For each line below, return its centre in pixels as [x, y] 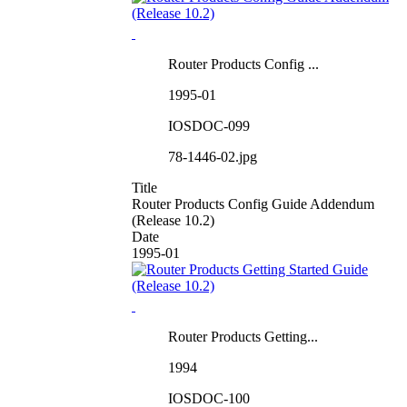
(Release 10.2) [173, 220]
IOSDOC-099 [209, 125]
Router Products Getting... [243, 336]
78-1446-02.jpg [213, 156]
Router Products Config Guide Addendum [253, 203]
